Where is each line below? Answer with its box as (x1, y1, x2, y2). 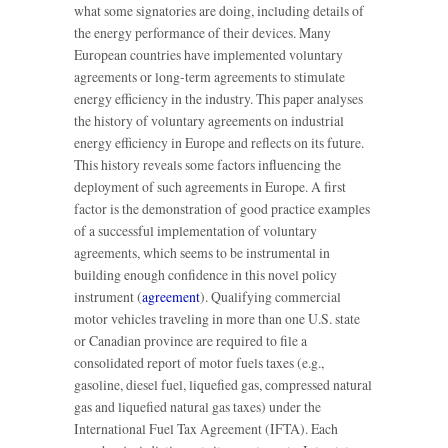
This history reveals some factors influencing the (74, 155, 341, 175)
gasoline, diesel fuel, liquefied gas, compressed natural (74, 375, 372, 395)
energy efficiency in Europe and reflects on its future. (74, 133, 364, 153)
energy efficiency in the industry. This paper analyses (74, 89, 363, 109)
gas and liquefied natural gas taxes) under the (74, 397, 321, 417)
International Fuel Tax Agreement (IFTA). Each (74, 419, 338, 439)
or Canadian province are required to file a (74, 331, 307, 351)
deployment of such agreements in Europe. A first (74, 177, 346, 197)
